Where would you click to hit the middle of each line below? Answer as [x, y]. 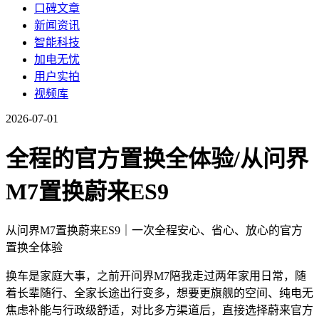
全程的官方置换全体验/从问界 [157, 158]
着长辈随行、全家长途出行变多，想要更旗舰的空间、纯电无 [159, 293]
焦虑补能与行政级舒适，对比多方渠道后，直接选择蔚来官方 [159, 310]
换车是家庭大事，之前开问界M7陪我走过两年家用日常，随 [156, 276]
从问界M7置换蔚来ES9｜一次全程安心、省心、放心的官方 [154, 231]
